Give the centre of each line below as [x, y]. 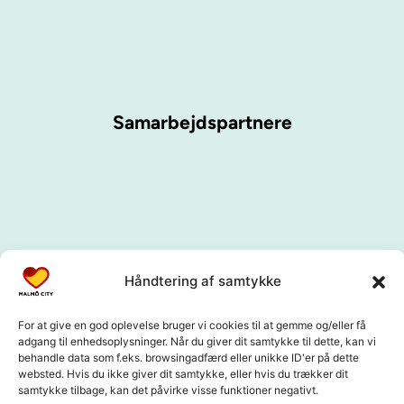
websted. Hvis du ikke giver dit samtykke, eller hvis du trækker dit [183, 373]
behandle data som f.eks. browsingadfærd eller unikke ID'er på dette [188, 357]
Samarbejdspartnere [202, 123]
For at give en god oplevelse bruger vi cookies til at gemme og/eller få [192, 325]
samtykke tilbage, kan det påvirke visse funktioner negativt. [168, 390]
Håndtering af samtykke [203, 280]
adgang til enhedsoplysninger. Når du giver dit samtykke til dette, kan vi [197, 341]
